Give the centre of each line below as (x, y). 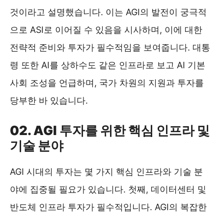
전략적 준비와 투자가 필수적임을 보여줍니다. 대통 (110, 47)
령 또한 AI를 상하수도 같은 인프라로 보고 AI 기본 (108, 65)
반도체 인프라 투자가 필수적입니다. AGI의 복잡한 (108, 207)
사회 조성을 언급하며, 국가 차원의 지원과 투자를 (107, 82)
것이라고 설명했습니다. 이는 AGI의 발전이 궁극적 (108, 12)
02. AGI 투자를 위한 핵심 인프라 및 (110, 130)
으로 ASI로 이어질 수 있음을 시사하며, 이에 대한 (106, 29)
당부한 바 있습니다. (49, 100)
